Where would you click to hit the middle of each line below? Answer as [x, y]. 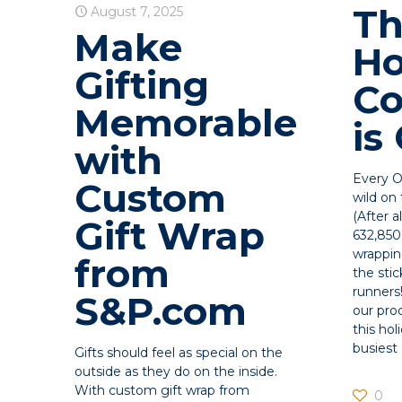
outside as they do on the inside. [176, 371]
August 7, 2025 [137, 11]
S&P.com [161, 311]
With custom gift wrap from [162, 390]
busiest [375, 349]
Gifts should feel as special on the [179, 352]
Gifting [142, 85]
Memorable [186, 122]
